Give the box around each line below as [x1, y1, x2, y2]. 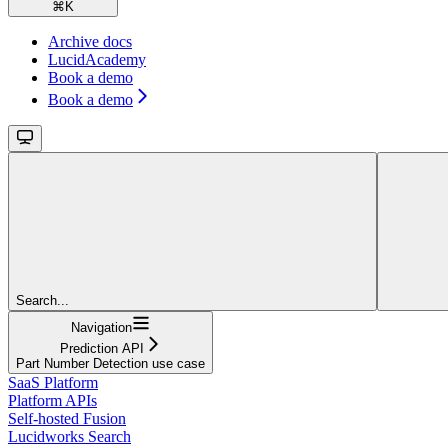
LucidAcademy [48, 51, 146, 69]
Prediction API [59, 341, 144, 357]
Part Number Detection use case [16, 356, 205, 372]
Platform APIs [8, 392, 97, 410]
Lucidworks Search [8, 428, 131, 446]
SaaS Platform [8, 374, 98, 392]
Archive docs [48, 33, 132, 51]
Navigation [71, 320, 132, 336]
